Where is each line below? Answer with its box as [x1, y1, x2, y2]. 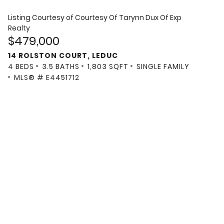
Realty [8, 22, 30, 33]
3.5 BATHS [42, 61, 79, 72]
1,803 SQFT [87, 61, 128, 72]
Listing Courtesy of [8, 12, 75, 22]
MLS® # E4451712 [14, 72, 79, 83]
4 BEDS [8, 61, 34, 72]
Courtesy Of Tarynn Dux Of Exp [75, 12, 181, 22]
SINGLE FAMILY [136, 61, 189, 72]
